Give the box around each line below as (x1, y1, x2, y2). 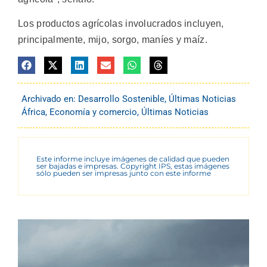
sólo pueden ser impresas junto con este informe (36, 168, 211, 178)
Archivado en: (21, 93, 78, 104)
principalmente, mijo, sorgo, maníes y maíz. (18, 35, 207, 45)
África (21, 106, 45, 117)
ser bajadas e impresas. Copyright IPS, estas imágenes (36, 161, 229, 170)
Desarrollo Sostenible (78, 93, 164, 104)
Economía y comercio (49, 106, 137, 117)
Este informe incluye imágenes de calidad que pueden (36, 154, 229, 163)
